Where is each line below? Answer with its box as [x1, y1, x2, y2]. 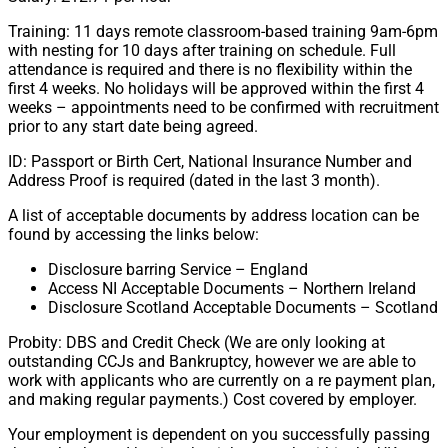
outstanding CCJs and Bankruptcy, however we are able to [8, 352, 416, 372]
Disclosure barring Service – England [48, 260, 308, 280]
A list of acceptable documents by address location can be [8, 206, 419, 226]
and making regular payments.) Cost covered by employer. [8, 390, 417, 410]
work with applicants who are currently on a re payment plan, [8, 371, 435, 391]
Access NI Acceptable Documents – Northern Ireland [48, 279, 416, 299]
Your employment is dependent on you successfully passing [8, 425, 430, 445]
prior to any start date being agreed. [8, 117, 258, 137]
